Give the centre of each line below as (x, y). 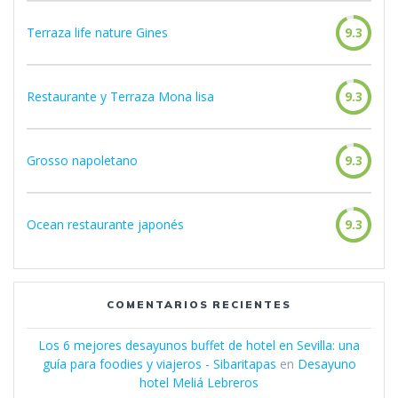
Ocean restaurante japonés (105, 224)
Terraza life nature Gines (97, 32)
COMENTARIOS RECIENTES (199, 304)
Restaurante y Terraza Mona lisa (120, 96)
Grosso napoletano (82, 160)
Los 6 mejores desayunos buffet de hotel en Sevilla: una (199, 345)
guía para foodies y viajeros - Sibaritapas (159, 363)
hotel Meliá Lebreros (199, 382)
